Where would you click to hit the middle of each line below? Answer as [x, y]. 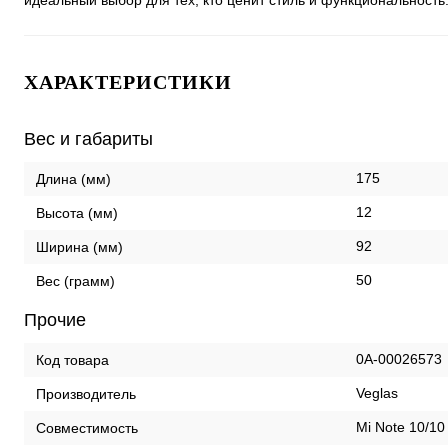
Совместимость [87, 427]
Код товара [72, 359]
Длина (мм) [73, 178]
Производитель [86, 393]
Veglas [377, 393]
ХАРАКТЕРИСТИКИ [128, 82]
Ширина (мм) [79, 246]
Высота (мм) [77, 212]
